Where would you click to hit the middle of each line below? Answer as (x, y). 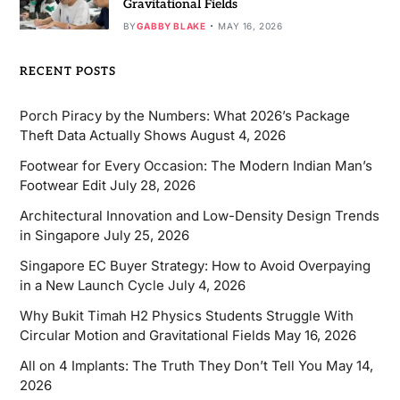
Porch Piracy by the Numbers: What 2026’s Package (184, 115)
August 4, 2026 (237, 135)
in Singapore (59, 235)
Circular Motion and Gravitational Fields (145, 335)
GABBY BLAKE (171, 25)
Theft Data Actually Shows (103, 135)
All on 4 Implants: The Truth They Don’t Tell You (171, 365)
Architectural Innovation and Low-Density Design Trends (199, 215)
